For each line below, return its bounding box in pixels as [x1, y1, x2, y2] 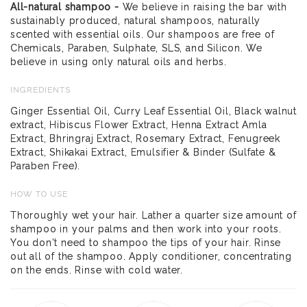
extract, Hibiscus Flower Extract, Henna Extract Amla [10, 119, 267, 130]
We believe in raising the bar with [119, 1, 287, 12]
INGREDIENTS [10, 85, 71, 95]
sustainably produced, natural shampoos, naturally [10, 15, 261, 26]
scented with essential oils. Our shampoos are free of [10, 29, 275, 40]
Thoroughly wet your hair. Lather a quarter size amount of [10, 210, 297, 221]
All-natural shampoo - [10, 1, 119, 12]
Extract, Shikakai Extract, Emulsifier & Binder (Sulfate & [10, 147, 276, 158]
